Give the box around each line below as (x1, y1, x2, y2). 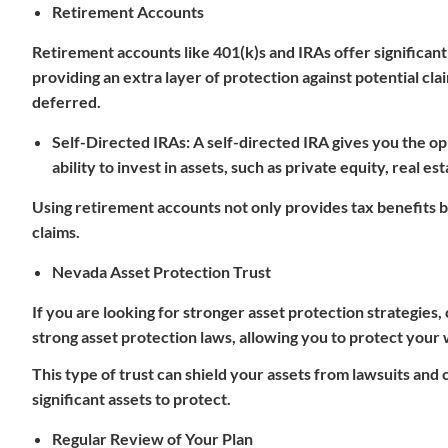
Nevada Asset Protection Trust (52, 262, 271, 281)
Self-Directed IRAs (52, 132, 186, 151)
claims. (32, 222, 80, 241)
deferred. (32, 92, 101, 111)
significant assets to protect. (32, 389, 231, 408)
